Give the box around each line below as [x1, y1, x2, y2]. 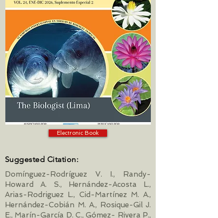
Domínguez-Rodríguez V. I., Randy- [5, 170, 151, 179]
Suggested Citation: [5, 155, 79, 164]
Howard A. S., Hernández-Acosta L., [5, 180, 151, 189]
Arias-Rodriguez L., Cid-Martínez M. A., [5, 190, 151, 199]
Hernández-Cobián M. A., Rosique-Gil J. [5, 200, 151, 209]
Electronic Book [57, 129, 99, 136]
